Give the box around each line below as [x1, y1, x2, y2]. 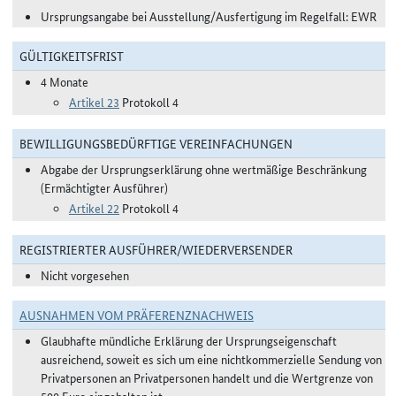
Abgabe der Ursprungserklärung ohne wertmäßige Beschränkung [41, 160, 367, 178]
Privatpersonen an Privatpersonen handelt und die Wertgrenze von [41, 369, 373, 386]
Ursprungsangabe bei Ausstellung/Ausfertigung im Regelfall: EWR [41, 7, 377, 25]
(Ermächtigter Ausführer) [41, 179, 168, 196]
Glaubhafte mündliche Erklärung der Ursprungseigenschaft [41, 331, 337, 349]
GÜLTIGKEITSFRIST [19, 47, 124, 65]
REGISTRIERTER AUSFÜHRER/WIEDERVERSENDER [19, 240, 293, 258]
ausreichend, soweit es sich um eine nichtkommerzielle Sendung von [41, 350, 382, 368]
